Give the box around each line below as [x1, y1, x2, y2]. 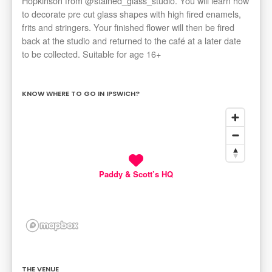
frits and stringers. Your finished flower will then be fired [22, 21, 234, 34]
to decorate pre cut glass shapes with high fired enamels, [22, 7, 241, 21]
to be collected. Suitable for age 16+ [22, 47, 161, 61]
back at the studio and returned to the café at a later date [22, 34, 241, 47]
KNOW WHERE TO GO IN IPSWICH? [22, 89, 140, 99]
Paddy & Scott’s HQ [99, 168, 173, 180]
